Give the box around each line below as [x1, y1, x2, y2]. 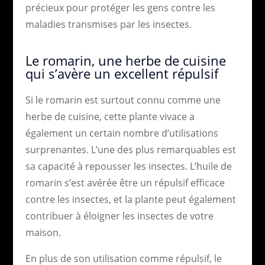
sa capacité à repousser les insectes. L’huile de [25, 159, 232, 173]
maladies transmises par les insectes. [25, 17, 192, 31]
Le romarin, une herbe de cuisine [25, 51, 226, 69]
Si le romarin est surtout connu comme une [25, 93, 221, 106]
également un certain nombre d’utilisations [25, 126, 218, 140]
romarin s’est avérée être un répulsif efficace [25, 176, 225, 189]
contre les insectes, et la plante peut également [25, 192, 236, 206]
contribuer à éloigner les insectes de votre [25, 209, 214, 222]
